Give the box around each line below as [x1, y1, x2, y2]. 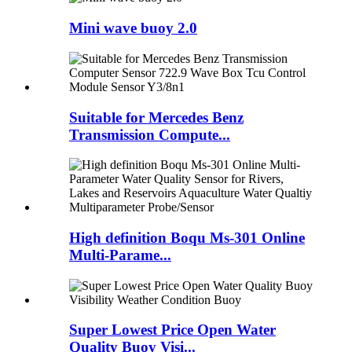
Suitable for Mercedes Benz [69, 108, 244, 126]
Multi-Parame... [69, 247, 171, 264]
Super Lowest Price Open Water [69, 321, 276, 339]
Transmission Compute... [69, 126, 230, 143]
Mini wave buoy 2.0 [69, 20, 197, 37]
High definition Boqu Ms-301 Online [69, 229, 305, 247]
